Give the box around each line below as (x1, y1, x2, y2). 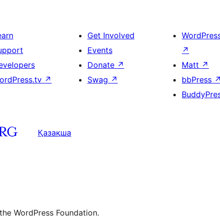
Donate (87, 60, 117, 70)
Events (87, 45, 112, 55)
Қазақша (38, 127, 71, 137)
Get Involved (87, 30, 135, 41)
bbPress (182, 75, 215, 85)
